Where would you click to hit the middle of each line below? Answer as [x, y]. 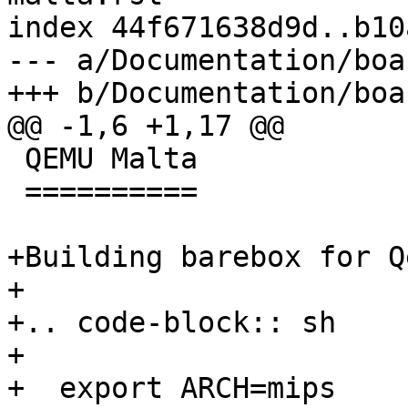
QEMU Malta [16, 159]
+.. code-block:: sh [172, 323]
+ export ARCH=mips [172, 388]
